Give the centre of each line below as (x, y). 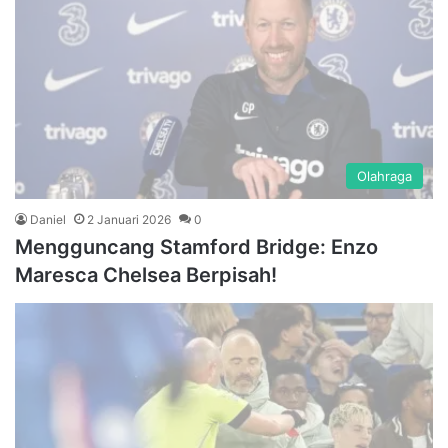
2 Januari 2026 (129, 219)
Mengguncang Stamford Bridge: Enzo (196, 246)
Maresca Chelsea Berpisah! (146, 274)
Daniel (48, 219)
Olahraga (384, 175)
